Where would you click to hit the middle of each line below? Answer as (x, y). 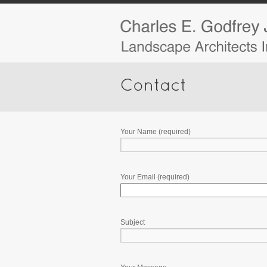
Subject (133, 222)
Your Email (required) (155, 177)
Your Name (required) (156, 132)
